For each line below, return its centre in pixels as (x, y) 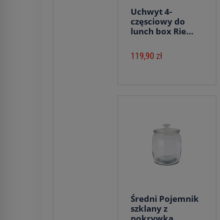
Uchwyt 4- (151, 12)
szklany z (149, 208)
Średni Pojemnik (165, 199)
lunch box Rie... (162, 31)
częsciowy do (158, 21)
